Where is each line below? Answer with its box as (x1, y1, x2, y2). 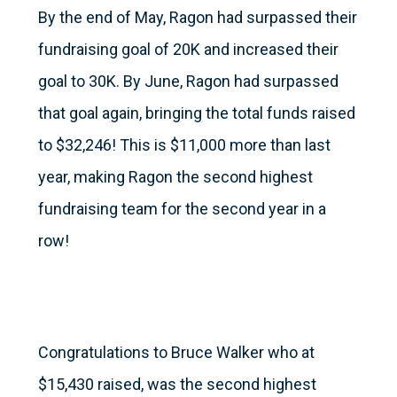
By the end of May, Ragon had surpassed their (37, 8, 357, 27)
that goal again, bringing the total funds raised (37, 104, 355, 123)
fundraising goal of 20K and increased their (37, 40, 339, 59)
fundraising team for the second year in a (37, 199, 326, 219)
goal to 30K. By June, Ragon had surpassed (37, 72, 339, 91)
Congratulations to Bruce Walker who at (37, 343, 315, 362)
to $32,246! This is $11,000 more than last (37, 136, 331, 155)
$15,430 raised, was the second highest (37, 375, 316, 394)
